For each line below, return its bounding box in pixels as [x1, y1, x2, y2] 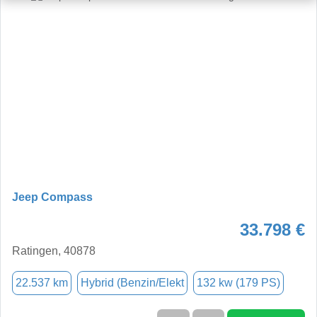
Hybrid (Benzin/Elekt [81, 276, 184, 289]
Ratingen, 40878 [12, 244, 96, 257]
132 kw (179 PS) [197, 276, 280, 289]
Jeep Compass [12, 190, 93, 203]
